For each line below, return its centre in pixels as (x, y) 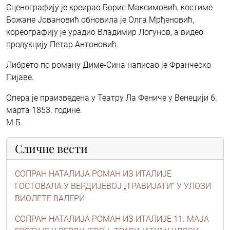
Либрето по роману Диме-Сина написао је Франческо (109, 65)
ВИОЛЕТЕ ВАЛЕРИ (50, 198)
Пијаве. (20, 77)
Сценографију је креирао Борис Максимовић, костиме (109, 7)
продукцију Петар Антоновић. (62, 44)
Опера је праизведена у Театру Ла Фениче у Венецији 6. (112, 98)
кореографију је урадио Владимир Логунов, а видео (105, 32)
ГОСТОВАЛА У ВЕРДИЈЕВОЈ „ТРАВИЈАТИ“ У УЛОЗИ (113, 186)
